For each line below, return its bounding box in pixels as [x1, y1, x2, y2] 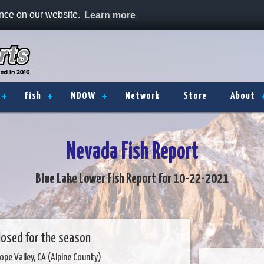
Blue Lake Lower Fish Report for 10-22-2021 [35, 172, 229, 186]
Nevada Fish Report [65, 141, 199, 163]
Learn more [84, 9, 136, 20]
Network [125, 91, 160, 101]
